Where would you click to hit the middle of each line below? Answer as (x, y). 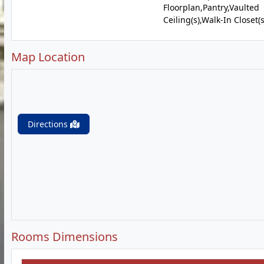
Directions (49, 124)
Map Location (48, 57)
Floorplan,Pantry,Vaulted (211, 7)
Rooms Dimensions (65, 237)
